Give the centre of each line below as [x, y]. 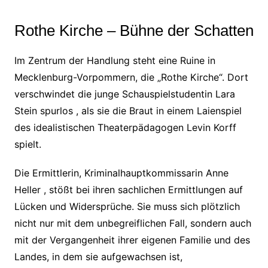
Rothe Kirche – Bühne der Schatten [134, 31]
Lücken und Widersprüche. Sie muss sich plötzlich [127, 206]
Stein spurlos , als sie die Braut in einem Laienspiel [128, 111]
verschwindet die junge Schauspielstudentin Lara [124, 94]
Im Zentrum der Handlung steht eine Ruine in [115, 60]
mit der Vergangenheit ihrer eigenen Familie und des [132, 240]
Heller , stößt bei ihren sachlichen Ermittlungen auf [128, 190]
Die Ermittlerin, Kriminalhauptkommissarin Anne [121, 173]
